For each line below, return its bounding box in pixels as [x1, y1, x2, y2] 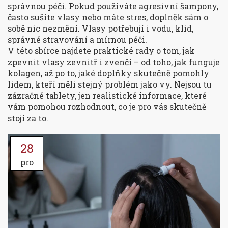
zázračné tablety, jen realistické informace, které [8, 90, 207, 101]
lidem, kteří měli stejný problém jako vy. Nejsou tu [8, 79, 212, 90]
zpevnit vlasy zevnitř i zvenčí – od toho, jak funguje [8, 56, 220, 67]
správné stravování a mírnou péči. [8, 34, 147, 45]
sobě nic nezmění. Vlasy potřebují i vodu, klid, [8, 23, 193, 34]
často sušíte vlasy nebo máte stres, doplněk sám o [8, 12, 208, 22]
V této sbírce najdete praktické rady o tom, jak [8, 45, 195, 56]
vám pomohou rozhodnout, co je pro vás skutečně [8, 101, 206, 112]
